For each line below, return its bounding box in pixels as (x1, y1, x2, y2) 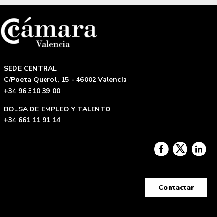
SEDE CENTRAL (4, 64, 57, 73)
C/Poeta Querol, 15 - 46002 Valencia (4, 75, 127, 84)
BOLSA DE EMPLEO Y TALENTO (4, 105, 111, 114)
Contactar (158, 183, 194, 192)
